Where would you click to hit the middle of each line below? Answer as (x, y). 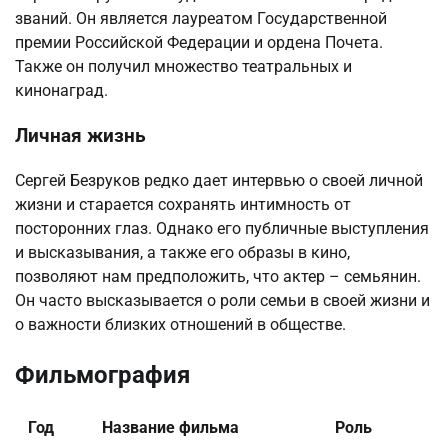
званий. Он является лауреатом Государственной (201, 19)
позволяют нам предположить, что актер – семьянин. (218, 276)
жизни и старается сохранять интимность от (183, 204)
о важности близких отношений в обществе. (180, 324)
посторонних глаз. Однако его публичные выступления (222, 228)
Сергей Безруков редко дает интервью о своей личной (219, 180)
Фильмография (102, 374)
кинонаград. (61, 91)
